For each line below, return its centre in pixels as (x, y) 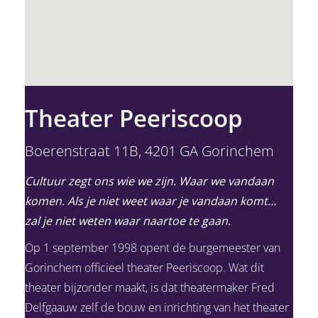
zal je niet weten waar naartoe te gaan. (128, 220)
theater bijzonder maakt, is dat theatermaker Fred (150, 287)
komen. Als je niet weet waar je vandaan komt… (150, 201)
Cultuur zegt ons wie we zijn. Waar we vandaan (149, 181)
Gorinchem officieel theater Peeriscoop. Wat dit (144, 267)
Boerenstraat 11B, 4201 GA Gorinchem (149, 150)
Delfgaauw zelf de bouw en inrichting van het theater (157, 307)
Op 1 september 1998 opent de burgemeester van (153, 247)
